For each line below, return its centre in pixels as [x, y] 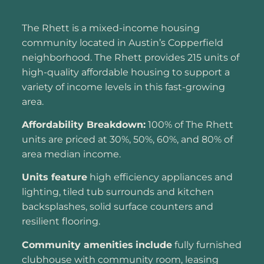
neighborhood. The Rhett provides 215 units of [130, 57]
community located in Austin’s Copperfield [122, 42]
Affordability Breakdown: [83, 125]
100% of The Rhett [189, 125]
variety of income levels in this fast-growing [123, 87]
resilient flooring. [61, 222]
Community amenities [77, 245]
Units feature [54, 177]
